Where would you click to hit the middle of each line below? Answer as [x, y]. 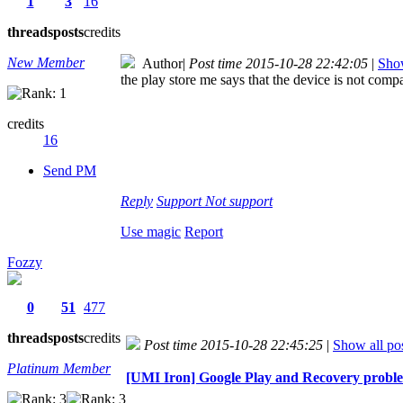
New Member [46, 62]
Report [204, 231]
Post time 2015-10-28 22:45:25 [233, 345]
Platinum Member [59, 368]
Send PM [70, 170]
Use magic [151, 231]
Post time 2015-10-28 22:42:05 [278, 63]
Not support [239, 201]
